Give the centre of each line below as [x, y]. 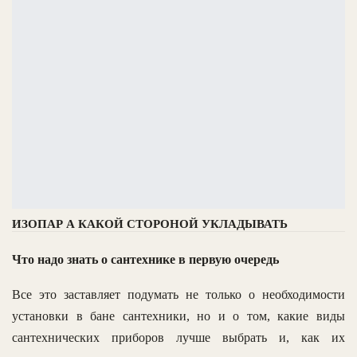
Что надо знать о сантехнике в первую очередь [145, 259]
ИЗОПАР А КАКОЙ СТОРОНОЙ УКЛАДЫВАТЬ [150, 224]
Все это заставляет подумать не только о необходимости [178, 294]
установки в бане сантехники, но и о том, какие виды [178, 316]
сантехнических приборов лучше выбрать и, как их [178, 337]
